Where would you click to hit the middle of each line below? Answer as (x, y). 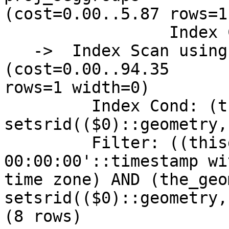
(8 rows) (43, 216)
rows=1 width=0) (77, 88)
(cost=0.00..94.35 (87, 69)
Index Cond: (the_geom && (48, 106)
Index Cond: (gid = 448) (87, 32)
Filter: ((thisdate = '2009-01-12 (48, 143)
